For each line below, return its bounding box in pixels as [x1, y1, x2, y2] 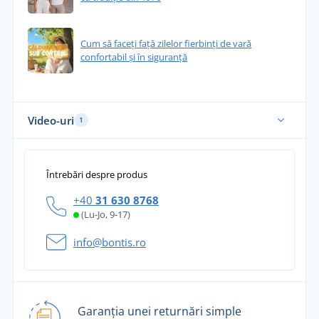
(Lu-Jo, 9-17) [80, 207, 130, 221]
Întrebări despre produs [46, 167, 147, 181]
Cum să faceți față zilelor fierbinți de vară [80, 36, 251, 50]
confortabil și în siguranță [80, 50, 187, 63]
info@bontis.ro [73, 234, 146, 249]
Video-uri [27, 113, 74, 127]
